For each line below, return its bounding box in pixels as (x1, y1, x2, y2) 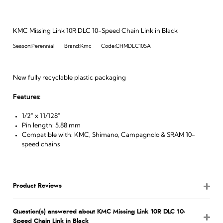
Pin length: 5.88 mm (21, 122, 81, 129)
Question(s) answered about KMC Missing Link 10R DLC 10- (12, 208, 185, 215)
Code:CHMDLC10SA (101, 43, 151, 49)
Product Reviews (12, 182, 62, 189)
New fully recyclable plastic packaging (12, 75, 126, 82)
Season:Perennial (12, 43, 55, 49)
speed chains (21, 141, 60, 148)
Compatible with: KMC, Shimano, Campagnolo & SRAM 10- (21, 131, 195, 138)
